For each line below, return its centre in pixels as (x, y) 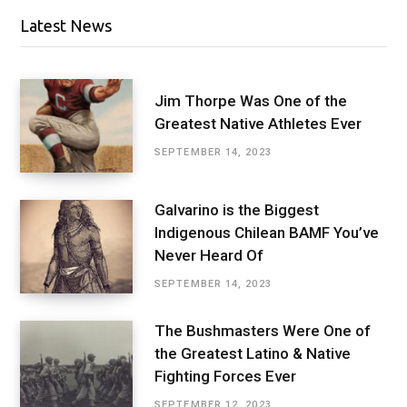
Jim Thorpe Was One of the (251, 100)
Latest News (66, 25)
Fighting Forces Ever (225, 377)
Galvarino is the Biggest (237, 210)
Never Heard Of (209, 256)
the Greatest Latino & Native (253, 354)
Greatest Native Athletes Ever (258, 123)
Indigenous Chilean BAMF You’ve (267, 233)
